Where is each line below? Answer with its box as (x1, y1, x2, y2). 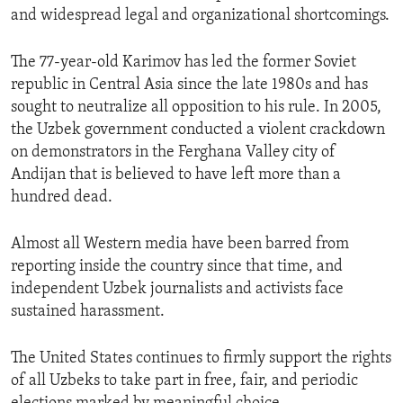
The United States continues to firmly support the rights (11, 350, 391, 368)
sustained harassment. (11, 303, 165, 321)
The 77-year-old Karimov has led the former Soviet (11, 54, 356, 72)
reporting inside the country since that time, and (11, 258, 343, 276)
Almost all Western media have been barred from (11, 236, 349, 254)
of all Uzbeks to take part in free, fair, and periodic (11, 372, 358, 390)
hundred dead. (11, 189, 112, 207)
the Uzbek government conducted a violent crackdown (11, 121, 385, 139)
